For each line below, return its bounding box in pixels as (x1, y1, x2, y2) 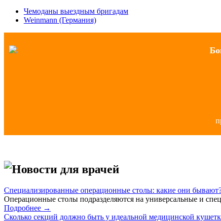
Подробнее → (4, 203, 51, 212)
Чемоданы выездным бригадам (24, 6, 128, 15)
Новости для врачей (12, 162, 119, 176)
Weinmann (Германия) (24, 15, 96, 24)
